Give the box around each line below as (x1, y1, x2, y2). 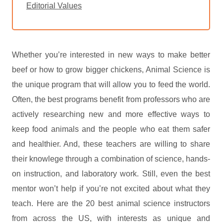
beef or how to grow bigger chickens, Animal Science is (11, 65, 211, 74)
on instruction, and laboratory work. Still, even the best (11, 169, 211, 178)
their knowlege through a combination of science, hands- (11, 155, 211, 163)
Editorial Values (26, 1, 82, 10)
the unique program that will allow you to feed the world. (11, 80, 211, 89)
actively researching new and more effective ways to (11, 110, 211, 118)
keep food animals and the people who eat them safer (11, 125, 211, 133)
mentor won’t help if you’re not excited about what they (11, 184, 211, 193)
